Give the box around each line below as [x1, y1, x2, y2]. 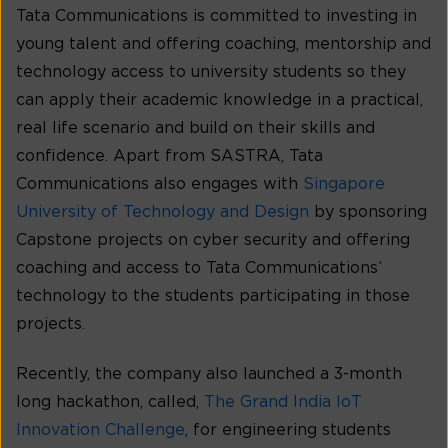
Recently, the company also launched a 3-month [16, 365, 402, 382]
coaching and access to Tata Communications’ [16, 259, 382, 276]
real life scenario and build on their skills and [16, 119, 375, 136]
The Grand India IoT [204, 393, 362, 410]
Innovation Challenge [16, 421, 185, 438]
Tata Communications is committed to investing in [16, 7, 417, 24]
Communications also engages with [16, 175, 298, 192]
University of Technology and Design [16, 203, 309, 220]
